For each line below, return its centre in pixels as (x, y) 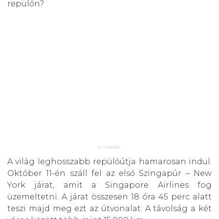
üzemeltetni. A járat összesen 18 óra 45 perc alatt (109, 197)
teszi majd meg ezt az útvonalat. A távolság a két (109, 209)
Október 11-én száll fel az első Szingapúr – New (109, 174)
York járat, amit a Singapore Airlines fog (109, 185)
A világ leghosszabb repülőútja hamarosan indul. (109, 162)
